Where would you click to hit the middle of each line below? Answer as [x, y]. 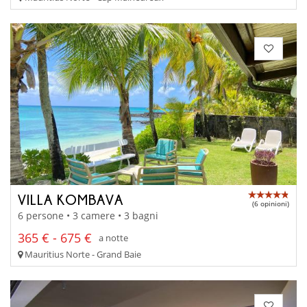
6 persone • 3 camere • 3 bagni [88, 215]
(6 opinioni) [271, 204]
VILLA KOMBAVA [71, 200]
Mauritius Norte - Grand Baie [82, 254]
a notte [113, 238]
